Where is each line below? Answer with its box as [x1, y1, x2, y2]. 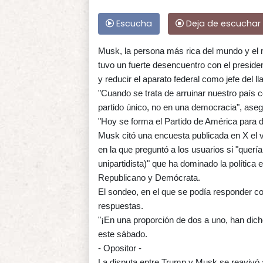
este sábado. [98, 228, 147, 239]
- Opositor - [98, 242, 141, 253]
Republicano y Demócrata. [98, 172, 200, 183]
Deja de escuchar [184, 17, 261, 29]
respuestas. [98, 200, 143, 211]
